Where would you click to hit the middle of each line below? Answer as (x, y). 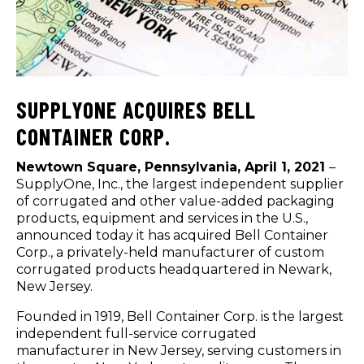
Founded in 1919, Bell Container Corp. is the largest (180, 316)
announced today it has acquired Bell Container (172, 235)
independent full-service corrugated (136, 333)
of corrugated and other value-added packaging (175, 201)
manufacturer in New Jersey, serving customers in (179, 350)
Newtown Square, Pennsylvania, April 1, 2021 (173, 167)
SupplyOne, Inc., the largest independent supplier (180, 184)
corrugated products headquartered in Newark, (174, 269)
